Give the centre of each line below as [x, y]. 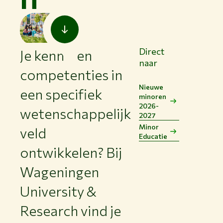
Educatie [153, 136]
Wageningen [59, 172]
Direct [152, 52]
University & [58, 191]
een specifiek [61, 94]
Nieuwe [151, 87]
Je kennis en [56, 56]
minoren [153, 97]
